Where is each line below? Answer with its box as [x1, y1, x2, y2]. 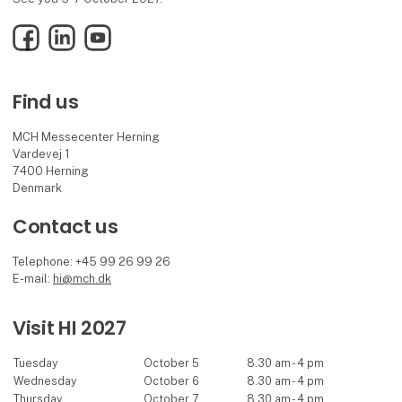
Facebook [12, 25, 67, 39]
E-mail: [13, 271, 54, 285]
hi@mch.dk [53, 271, 112, 285]
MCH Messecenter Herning [13, 130, 161, 144]
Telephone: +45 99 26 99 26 [13, 254, 171, 268]
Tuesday [13, 356, 66, 371]
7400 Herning [13, 164, 90, 179]
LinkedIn [48, 25, 93, 39]
